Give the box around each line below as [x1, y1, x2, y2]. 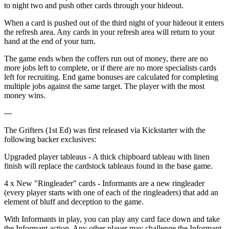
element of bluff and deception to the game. [4, 197, 144, 206]
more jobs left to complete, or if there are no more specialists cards [4, 63, 216, 72]
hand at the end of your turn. [4, 36, 96, 45]
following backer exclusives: [4, 134, 96, 144]
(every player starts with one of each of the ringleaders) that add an [4, 188, 218, 197]
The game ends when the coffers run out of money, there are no [4, 54, 208, 63]
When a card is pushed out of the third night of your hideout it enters [4, 18, 224, 27]
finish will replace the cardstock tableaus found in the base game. [4, 161, 213, 170]
